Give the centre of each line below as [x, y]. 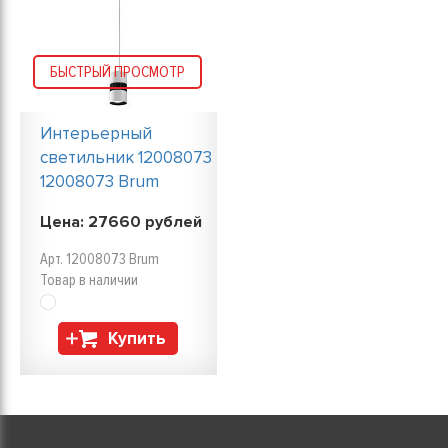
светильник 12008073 [126, 157]
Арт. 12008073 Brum [99, 259]
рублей [171, 222]
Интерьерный [96, 133]
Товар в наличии [89, 280]
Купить [137, 338]
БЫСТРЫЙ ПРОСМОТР [118, 72]
